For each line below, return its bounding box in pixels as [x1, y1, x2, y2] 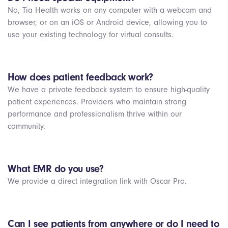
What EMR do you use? [8, 163, 103, 175]
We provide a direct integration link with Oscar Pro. [8, 177, 187, 186]
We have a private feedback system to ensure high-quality [8, 85, 210, 94]
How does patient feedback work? [8, 71, 153, 83]
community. [8, 122, 45, 131]
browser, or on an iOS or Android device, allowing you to [8, 18, 207, 27]
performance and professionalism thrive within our [8, 109, 182, 119]
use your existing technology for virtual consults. [8, 30, 174, 39]
